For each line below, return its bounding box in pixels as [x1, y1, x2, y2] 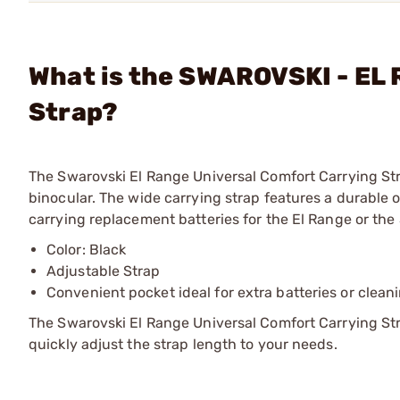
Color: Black [46, 241, 127, 258]
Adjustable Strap [46, 262, 161, 279]
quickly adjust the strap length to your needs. [29, 336, 337, 353]
